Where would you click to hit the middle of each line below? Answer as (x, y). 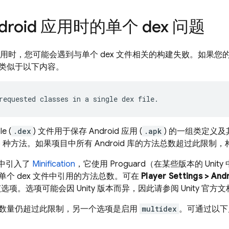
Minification (54, 164)
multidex (159, 209)
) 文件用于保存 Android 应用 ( (88, 131)
